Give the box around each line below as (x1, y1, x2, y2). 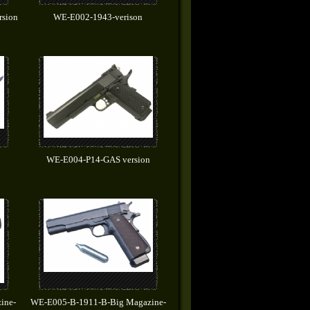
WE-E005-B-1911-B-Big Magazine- (30, 297, 166, 307)
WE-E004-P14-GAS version (46, 154, 150, 165)
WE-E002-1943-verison (53, 12, 143, 22)
